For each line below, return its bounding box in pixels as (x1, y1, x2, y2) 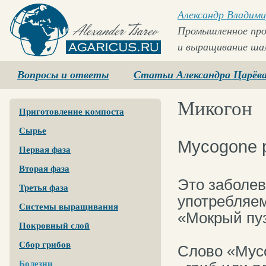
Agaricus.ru (9, 56, 58, 66)
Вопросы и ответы (17, 69, 109, 81)
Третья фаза (19, 183, 68, 192)
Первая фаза (19, 145, 71, 154)
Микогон (178, 98, 252, 119)
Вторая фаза (19, 164, 69, 173)
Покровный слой (19, 221, 90, 230)
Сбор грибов (19, 240, 71, 249)
